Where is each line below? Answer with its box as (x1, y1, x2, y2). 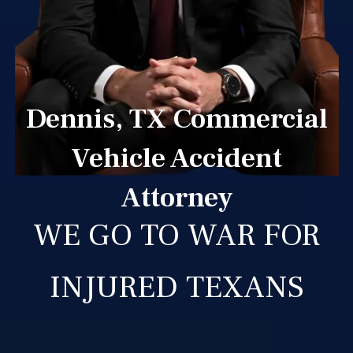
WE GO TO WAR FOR (33, 214, 320, 255)
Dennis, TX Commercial (25, 100, 328, 137)
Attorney (120, 179, 233, 216)
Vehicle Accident (71, 139, 282, 176)
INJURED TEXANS (49, 266, 304, 307)
